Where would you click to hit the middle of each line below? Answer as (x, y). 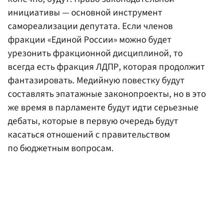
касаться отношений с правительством (89, 134)
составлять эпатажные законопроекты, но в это (107, 94)
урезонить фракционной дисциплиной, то (95, 53)
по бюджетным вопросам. (61, 148)
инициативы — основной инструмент (85, 12)
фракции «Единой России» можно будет (90, 39)
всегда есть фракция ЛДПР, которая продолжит (106, 67)
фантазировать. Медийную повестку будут (96, 80)
